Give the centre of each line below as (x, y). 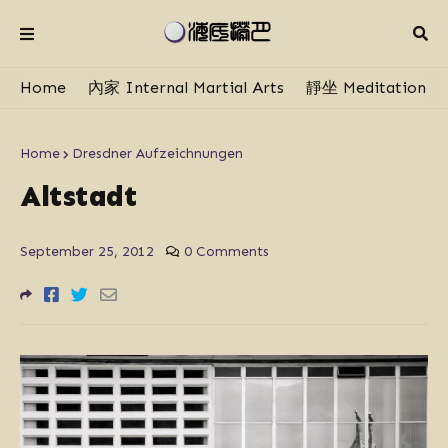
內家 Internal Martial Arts (186, 87)
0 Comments (226, 251)
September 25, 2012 (87, 251)
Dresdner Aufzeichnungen (157, 153)
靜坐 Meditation (366, 87)
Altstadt (78, 196)
